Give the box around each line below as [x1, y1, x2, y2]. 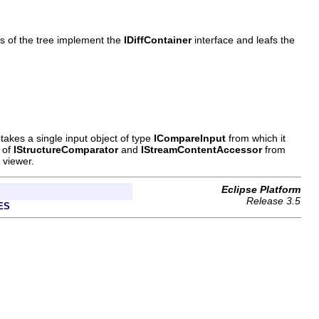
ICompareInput [154, 132, 226, 144]
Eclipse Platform [221, 183, 300, 195]
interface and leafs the [192, 33, 295, 46]
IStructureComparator [14, 143, 118, 155]
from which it [226, 132, 286, 144]
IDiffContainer [124, 33, 192, 46]
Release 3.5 [246, 194, 300, 206]
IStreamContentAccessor [141, 143, 262, 155]
